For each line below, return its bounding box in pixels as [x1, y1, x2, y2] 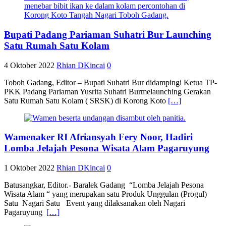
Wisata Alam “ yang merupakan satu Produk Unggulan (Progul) [4, 190, 207, 199]
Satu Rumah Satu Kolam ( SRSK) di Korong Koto [4, 96, 168, 105]
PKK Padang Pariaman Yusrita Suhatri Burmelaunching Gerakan [4, 87, 211, 96]
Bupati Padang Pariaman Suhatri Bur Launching [4, 29, 211, 40]
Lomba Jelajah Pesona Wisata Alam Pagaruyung [4, 143, 209, 154]
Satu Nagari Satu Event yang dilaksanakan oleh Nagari [4, 199, 185, 208]
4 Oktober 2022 [4, 61, 54, 70]
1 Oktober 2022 [4, 163, 54, 173]
